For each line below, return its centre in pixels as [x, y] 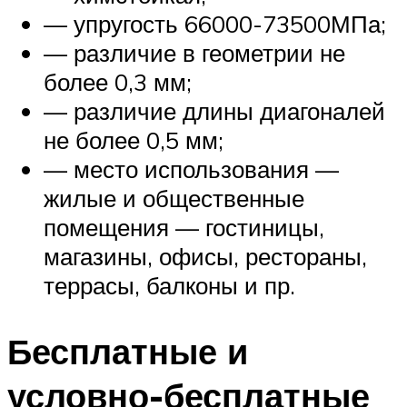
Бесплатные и [128, 352]
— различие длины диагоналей [214, 111]
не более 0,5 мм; [134, 140]
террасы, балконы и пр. [169, 286]
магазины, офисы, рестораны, [205, 257]
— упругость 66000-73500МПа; [215, 24]
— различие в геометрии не [194, 53]
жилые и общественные [174, 199]
